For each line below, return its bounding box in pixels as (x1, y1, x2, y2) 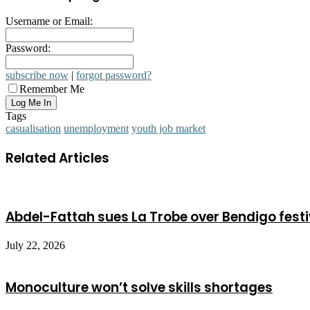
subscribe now (6, 69, 69, 82)
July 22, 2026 (6, 239, 65, 252)
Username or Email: (6, 15, 93, 28)
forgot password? (76, 69, 152, 82)
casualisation (6, 122, 61, 135)
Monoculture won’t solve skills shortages (6, 278, 273, 297)
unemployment (64, 122, 129, 135)
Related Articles (6, 149, 109, 168)
